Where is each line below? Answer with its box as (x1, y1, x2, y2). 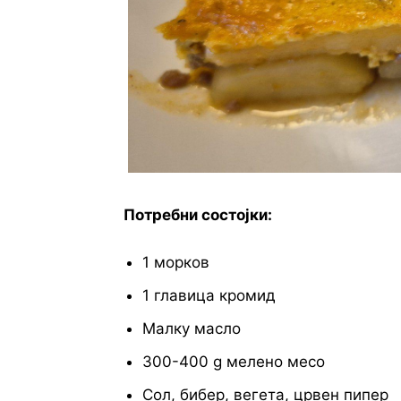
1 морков (142, 253, 209, 272)
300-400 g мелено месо (142, 353, 325, 371)
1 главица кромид (142, 286, 276, 305)
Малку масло (142, 320, 241, 338)
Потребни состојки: (124, 206, 272, 225)
